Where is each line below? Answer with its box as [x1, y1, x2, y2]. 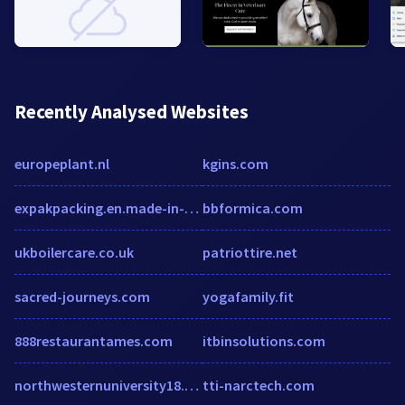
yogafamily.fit [202, 287, 294, 306]
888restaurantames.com [14, 331, 173, 350]
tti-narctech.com [202, 375, 315, 394]
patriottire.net [202, 242, 297, 261]
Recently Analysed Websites [14, 99, 249, 124]
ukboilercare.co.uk [14, 242, 134, 261]
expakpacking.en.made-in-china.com [184, 198, 199, 217]
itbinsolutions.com [202, 331, 325, 350]
